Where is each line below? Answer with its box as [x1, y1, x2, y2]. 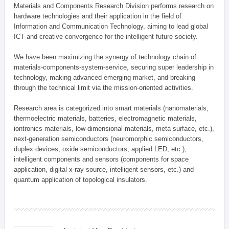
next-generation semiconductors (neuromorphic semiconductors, [14, 134, 204, 143]
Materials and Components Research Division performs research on [14, 2, 214, 10]
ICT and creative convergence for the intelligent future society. [14, 32, 200, 40]
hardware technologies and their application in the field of [14, 12, 182, 20]
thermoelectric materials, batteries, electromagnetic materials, [14, 114, 197, 122]
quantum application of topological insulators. [14, 175, 148, 184]
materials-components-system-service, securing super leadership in [14, 63, 214, 71]
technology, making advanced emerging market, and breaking [14, 73, 196, 81]
